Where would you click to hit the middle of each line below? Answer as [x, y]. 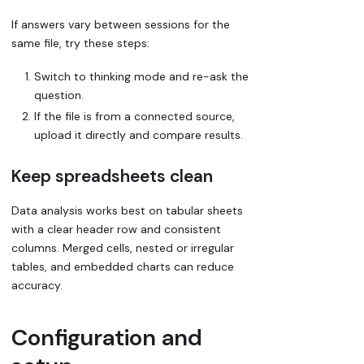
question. [59, 95]
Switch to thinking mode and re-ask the [141, 76]
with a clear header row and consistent [116, 229]
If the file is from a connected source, [134, 117]
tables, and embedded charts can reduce [123, 266]
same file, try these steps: [80, 43]
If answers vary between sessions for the [121, 25]
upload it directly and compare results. [139, 135]
